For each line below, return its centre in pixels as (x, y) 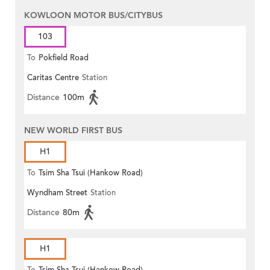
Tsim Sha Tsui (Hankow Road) (91, 173)
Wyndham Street (57, 193)
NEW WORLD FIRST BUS (73, 131)
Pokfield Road (64, 58)
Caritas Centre (53, 78)
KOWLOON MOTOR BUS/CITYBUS (93, 16)
